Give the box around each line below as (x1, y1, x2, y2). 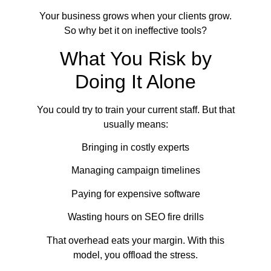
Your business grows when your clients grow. (39, 11, 232, 22)
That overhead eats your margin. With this (47, 235, 224, 246)
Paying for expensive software (71, 188, 200, 199)
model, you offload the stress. (73, 249, 198, 260)
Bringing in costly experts (82, 142, 189, 153)
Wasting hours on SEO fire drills (67, 212, 204, 223)
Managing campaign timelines (71, 165, 200, 176)
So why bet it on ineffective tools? (64, 25, 207, 36)
